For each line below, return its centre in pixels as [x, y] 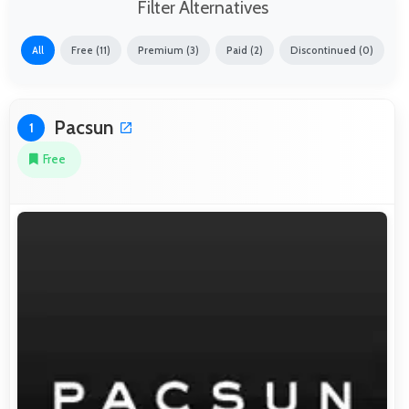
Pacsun [84, 127]
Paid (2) [244, 50]
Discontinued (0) [331, 50]
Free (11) [90, 50]
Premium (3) [168, 50]
